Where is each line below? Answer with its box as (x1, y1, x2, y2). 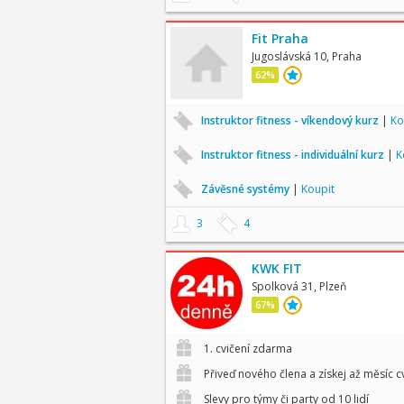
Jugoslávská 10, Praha (251, 49, 362, 64)
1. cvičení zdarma (200, 341, 292, 356)
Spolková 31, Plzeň (251, 279, 346, 294)
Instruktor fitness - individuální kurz (200, 147, 387, 162)
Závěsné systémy (200, 181, 292, 197)
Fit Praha (251, 30, 308, 47)
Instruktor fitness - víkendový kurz (200, 113, 381, 128)
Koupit (300, 181, 335, 197)
